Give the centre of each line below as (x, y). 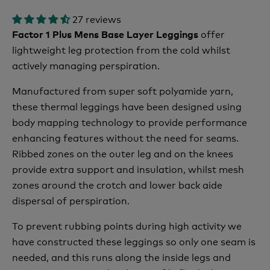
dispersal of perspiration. (72, 200)
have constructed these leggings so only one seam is (134, 241)
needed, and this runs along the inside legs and (121, 256)
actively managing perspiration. (86, 65)
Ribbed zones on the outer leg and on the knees (123, 153)
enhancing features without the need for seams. (125, 137)
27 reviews (97, 18)
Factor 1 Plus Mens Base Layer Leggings (105, 34)
